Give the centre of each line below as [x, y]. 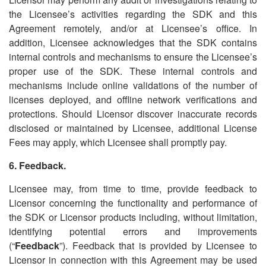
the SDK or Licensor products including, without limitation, [133, 217]
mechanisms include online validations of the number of [133, 85]
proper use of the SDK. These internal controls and [133, 71]
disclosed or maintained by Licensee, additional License [133, 128]
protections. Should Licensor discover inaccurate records [133, 114]
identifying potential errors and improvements [133, 231]
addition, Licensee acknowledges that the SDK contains [133, 42]
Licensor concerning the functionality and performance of [133, 203]
